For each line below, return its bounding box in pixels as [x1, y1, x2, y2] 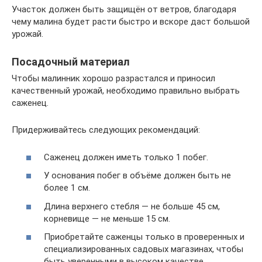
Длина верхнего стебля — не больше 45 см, [44, 201, 220, 212]
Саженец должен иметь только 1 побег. [44, 151, 208, 163]
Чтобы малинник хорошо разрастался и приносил [12, 73, 215, 84]
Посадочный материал [12, 56, 130, 68]
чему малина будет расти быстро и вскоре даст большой [12, 16, 250, 27]
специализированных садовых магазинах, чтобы [44, 244, 243, 254]
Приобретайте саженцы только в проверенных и [44, 232, 244, 242]
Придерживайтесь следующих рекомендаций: [12, 125, 200, 135]
